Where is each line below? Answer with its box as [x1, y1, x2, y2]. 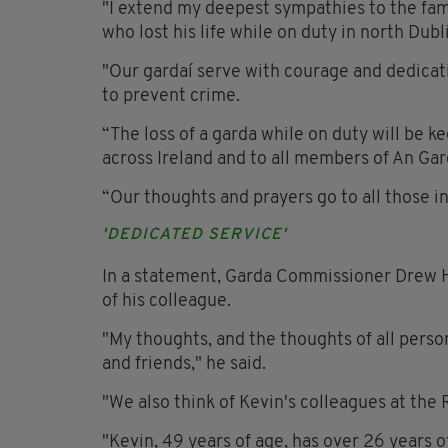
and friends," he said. [102, 355, 266, 375]
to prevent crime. [102, 87, 240, 107]
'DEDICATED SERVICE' [102, 227, 287, 244]
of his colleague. [102, 292, 231, 312]
